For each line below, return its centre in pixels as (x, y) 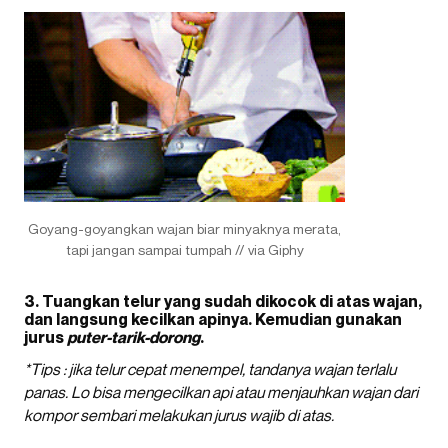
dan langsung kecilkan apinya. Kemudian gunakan (213, 318)
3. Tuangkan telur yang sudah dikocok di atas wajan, (223, 300)
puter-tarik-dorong (133, 336)
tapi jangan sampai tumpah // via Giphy (184, 249)
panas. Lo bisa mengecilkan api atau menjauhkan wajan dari (221, 391)
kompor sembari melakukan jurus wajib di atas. (179, 414)
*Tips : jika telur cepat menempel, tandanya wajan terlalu (210, 368)
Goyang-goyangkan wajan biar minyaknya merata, (184, 228)
